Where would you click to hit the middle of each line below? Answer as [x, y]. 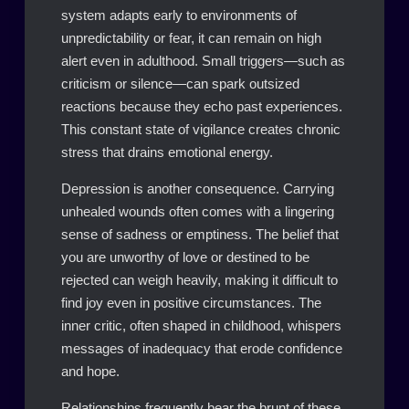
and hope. [90, 372]
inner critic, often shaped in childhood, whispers [201, 326]
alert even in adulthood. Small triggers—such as [203, 61]
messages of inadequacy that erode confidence [201, 349]
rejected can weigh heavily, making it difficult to [199, 280]
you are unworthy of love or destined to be [185, 257]
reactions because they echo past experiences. [201, 107]
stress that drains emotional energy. [167, 152]
